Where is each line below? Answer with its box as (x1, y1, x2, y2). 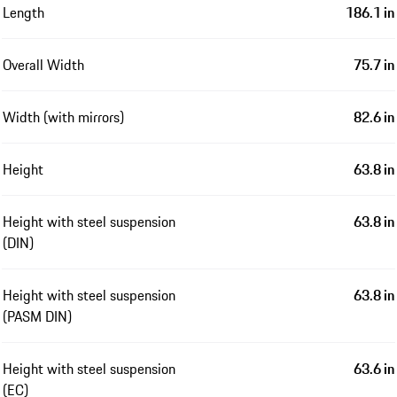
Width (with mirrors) (3, 105, 124, 128)
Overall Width (3, 53, 84, 75)
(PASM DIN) (3, 305, 72, 327)
